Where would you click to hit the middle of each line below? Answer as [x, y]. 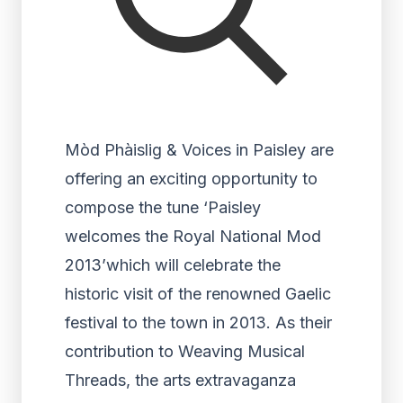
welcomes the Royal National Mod [193, 236]
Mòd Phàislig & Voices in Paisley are [199, 150]
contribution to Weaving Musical [185, 351]
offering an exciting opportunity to [191, 179]
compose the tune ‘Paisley [163, 207]
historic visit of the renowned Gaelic [198, 294]
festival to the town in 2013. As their [198, 322]
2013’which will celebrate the [173, 265]
